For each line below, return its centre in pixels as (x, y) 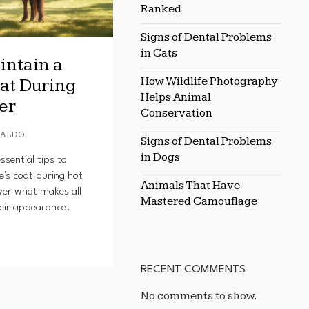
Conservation (177, 113)
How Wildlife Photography (209, 81)
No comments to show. (199, 296)
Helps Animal (176, 97)
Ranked (161, 9)
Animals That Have (190, 186)
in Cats (159, 53)
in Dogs (160, 157)
